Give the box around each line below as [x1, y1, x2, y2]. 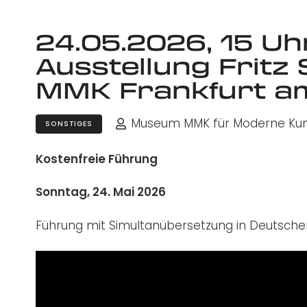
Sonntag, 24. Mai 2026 [36, 184, 166, 201]
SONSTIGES [45, 119, 93, 130]
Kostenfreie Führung [36, 150, 158, 167]
